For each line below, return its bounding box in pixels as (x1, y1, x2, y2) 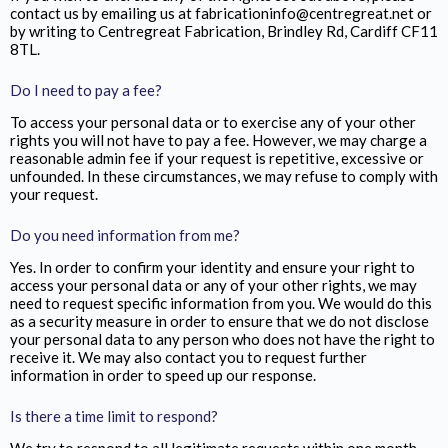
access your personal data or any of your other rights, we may (10, 276, 417, 294)
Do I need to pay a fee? (10, 80, 162, 99)
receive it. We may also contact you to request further (10, 348, 367, 366)
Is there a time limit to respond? (10, 406, 218, 425)
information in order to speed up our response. (10, 366, 316, 384)
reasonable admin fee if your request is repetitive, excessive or (10, 149, 424, 167)
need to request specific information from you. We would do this (10, 294, 432, 312)
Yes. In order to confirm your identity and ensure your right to (10, 258, 415, 276)
